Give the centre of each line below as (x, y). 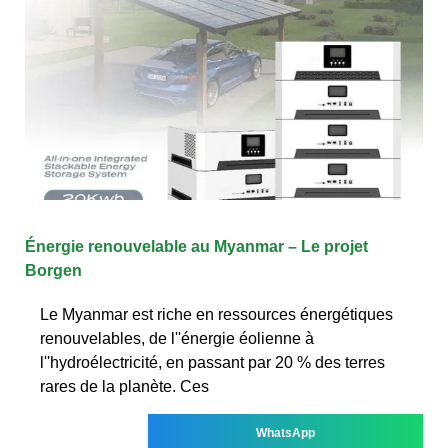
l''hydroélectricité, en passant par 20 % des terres (212, 362)
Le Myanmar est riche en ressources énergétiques (216, 314)
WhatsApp (286, 432)
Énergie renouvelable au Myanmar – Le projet (196, 246)
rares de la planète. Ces (124, 386)
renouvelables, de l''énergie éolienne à (177, 338)
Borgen (53, 270)
